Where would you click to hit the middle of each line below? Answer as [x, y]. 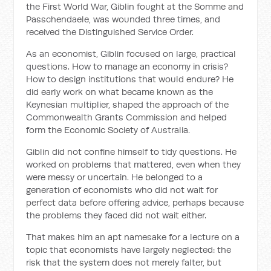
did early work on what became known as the [120, 92]
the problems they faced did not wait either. [116, 215]
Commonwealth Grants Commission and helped [127, 117]
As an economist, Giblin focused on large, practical [131, 54]
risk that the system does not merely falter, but [124, 262]
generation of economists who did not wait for [122, 190]
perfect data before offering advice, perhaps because [135, 202]
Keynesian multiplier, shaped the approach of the [128, 104]
